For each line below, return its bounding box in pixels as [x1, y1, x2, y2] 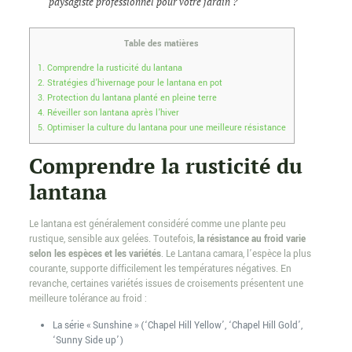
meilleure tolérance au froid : [28, 292, 147, 306]
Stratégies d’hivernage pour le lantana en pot [44, 76, 222, 90]
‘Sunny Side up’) [52, 334, 123, 348]
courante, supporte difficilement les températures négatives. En [28, 262, 291, 277]
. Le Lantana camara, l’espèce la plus [160, 247, 311, 262]
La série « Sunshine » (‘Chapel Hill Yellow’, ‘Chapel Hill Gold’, [52, 319, 302, 333]
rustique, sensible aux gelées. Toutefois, [28, 233, 197, 247]
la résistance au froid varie [196, 233, 306, 247]
